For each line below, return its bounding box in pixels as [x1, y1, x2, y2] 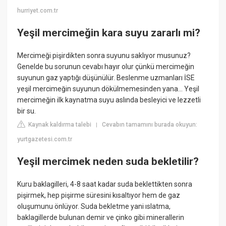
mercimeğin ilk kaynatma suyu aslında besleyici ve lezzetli [17, 96, 201, 104]
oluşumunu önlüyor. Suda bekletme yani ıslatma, [17, 202, 171, 211]
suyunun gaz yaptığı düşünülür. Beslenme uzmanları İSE [17, 74, 195, 82]
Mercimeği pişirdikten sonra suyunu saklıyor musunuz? [17, 51, 191, 60]
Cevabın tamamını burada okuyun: [102, 121, 198, 129]
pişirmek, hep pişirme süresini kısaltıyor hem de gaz [17, 191, 181, 200]
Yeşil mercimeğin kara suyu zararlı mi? [17, 26, 201, 39]
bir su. [17, 107, 36, 116]
